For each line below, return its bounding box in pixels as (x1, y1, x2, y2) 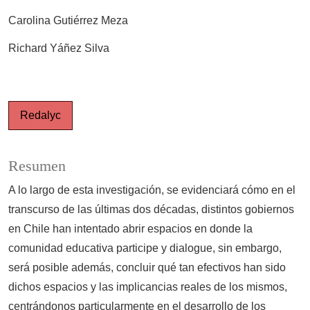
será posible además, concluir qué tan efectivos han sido (8, 261, 286, 273)
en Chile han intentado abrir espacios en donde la (8, 222, 253, 235)
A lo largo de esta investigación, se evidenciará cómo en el (8, 183, 295, 196)
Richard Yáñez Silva (8, 42, 109, 54)
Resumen (8, 157, 66, 174)
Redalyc (20, 109, 61, 121)
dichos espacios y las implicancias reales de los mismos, (8, 280, 287, 293)
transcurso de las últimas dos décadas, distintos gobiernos (8, 203, 294, 215)
